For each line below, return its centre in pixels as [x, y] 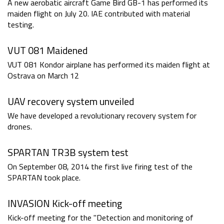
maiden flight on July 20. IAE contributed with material [99, 14]
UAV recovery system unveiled [71, 101]
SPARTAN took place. [44, 178]
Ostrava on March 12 [43, 76]
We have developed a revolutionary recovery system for [102, 116]
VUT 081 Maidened [47, 50]
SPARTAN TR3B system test [68, 152]
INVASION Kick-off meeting [65, 203]
